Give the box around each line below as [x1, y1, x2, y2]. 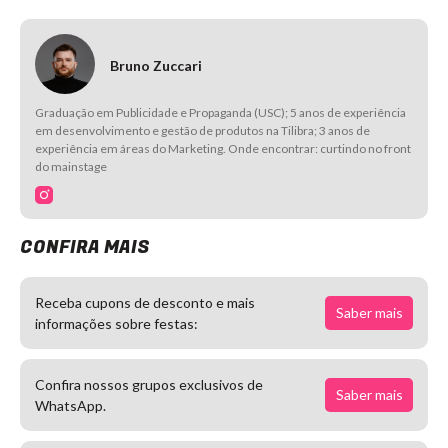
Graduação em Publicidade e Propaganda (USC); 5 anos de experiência [35, 105, 406, 121]
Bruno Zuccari [110, 57, 202, 75]
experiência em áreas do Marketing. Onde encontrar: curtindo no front [35, 141, 411, 157]
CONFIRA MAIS [20, 234, 150, 262]
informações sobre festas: [35, 315, 198, 333]
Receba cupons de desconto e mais [35, 294, 255, 312]
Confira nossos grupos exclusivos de [35, 376, 263, 394]
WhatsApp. [35, 397, 106, 415]
